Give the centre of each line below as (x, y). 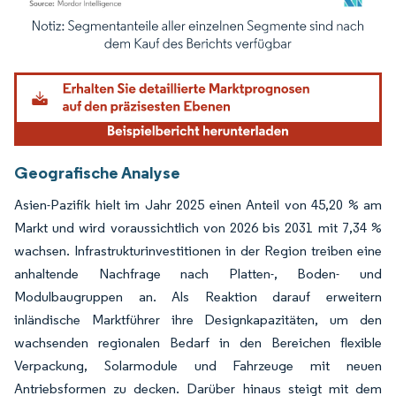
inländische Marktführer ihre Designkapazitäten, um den (198, 320)
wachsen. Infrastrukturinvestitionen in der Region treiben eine (198, 251)
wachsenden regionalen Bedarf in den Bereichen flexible (198, 343)
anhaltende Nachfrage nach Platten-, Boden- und (198, 274)
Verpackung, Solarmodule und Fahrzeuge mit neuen (198, 366)
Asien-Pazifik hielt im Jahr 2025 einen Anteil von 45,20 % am (198, 205)
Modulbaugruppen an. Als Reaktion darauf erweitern (198, 297)
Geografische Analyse (97, 173)
